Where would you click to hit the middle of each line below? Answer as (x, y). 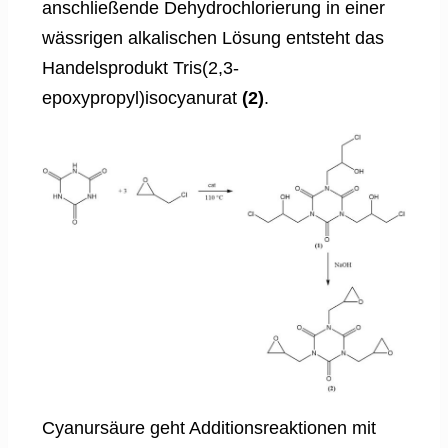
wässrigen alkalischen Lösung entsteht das (213, 37)
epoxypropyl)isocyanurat (142, 97)
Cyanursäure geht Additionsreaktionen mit (209, 428)
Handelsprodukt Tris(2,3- (140, 67)
